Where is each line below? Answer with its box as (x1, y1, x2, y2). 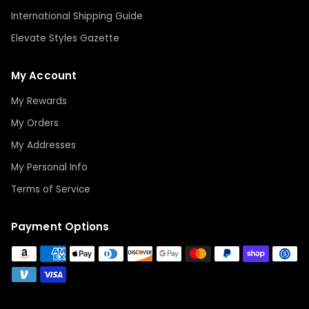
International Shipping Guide (11, 10, 143, 23)
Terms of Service (11, 183, 90, 197)
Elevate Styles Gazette (11, 32, 119, 46)
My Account (11, 68, 77, 83)
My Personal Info (11, 161, 88, 175)
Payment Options (11, 219, 110, 235)
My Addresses (11, 139, 76, 152)
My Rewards (11, 94, 67, 108)
